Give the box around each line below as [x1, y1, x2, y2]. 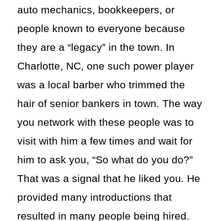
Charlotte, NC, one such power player [17, 60, 194, 72]
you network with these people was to [17, 116, 194, 128]
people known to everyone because [17, 22, 185, 35]
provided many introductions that [17, 191, 172, 203]
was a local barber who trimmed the [17, 78, 185, 91]
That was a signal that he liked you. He [17, 172, 200, 184]
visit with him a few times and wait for [17, 135, 192, 147]
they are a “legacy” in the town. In [17, 41, 175, 53]
